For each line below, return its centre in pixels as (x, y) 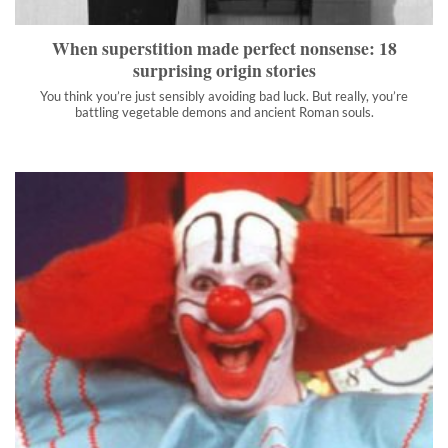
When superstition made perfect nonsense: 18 (224, 48)
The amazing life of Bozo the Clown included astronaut (201, 418)
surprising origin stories (224, 70)
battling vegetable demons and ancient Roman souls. (224, 111)
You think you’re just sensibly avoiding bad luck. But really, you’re (224, 95)
